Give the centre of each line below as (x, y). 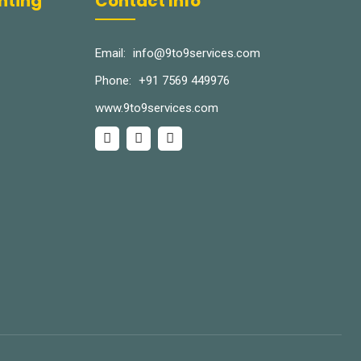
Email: (110, 53)
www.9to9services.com (157, 108)
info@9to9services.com (197, 53)
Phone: (113, 80)
